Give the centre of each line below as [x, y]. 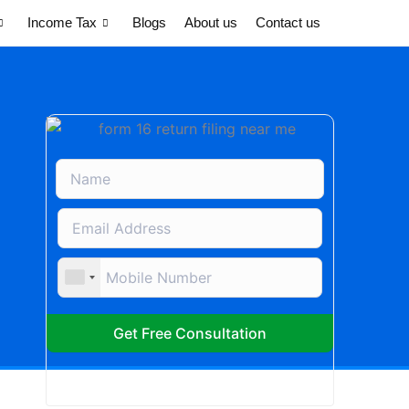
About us [211, 22]
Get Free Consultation [190, 333]
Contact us [288, 22]
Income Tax [62, 22]
